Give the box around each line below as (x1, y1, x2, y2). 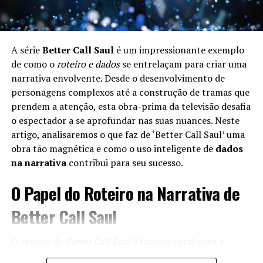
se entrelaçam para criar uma (119, 57, 247, 70)
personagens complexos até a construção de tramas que (11, 85, 249, 99)
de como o (11, 57, 57, 70)
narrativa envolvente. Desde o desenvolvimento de (11, 71, 225, 85)
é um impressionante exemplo (113, 43, 244, 56)
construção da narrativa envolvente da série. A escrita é (11, 248, 247, 262)
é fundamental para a (130, 234, 224, 248)
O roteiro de (11, 234, 65, 248)
